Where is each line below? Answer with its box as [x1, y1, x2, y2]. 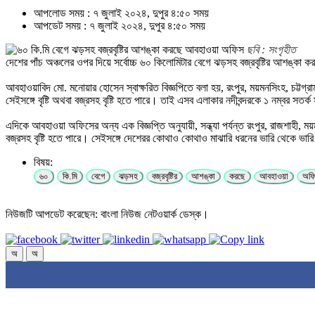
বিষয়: [34, 156, 53, 169]
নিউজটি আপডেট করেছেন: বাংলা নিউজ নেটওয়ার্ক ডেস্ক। [6, 208, 209, 221]
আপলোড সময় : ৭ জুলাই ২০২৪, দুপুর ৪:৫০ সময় [34, 7, 209, 20]
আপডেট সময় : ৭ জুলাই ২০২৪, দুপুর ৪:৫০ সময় [34, 20, 205, 32]
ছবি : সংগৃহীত [247, 44, 296, 56]
